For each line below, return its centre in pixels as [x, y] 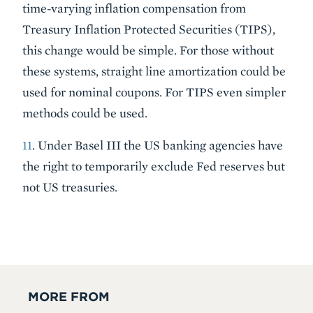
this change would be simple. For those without [148, 50]
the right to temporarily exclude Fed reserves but [154, 166]
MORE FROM [69, 297]
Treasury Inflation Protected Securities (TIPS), [149, 29]
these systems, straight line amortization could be [154, 71]
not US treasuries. [70, 187]
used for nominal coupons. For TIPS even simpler [154, 92]
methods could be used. [85, 113]
